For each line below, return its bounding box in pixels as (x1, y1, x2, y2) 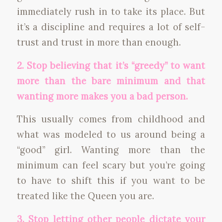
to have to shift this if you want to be (16, 174, 206, 187)
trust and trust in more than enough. (16, 36, 181, 48)
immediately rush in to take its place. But (16, 5, 206, 17)
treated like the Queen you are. (16, 190, 154, 202)
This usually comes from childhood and (16, 113, 206, 125)
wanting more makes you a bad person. (16, 90, 188, 102)
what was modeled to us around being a (16, 128, 206, 141)
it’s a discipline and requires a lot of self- (16, 21, 206, 33)
